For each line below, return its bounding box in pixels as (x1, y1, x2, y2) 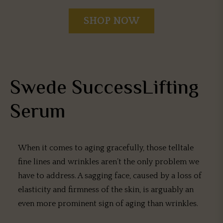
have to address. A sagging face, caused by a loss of (18, 171, 202, 180)
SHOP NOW (84, 15, 139, 26)
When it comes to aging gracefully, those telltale (18, 143, 194, 152)
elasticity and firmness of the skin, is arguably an (18, 185, 194, 194)
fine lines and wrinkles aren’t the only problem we (18, 157, 199, 166)
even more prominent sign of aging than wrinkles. (18, 199, 198, 208)
